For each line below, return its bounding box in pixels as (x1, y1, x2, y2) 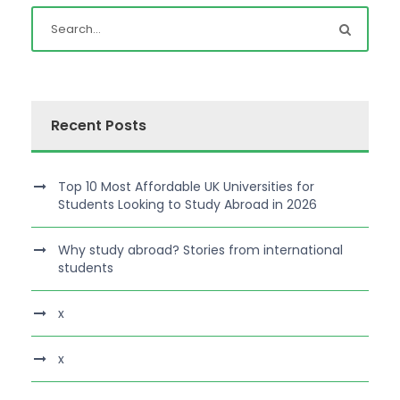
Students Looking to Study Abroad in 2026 (58, 196, 317, 213)
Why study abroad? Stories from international (58, 241, 343, 259)
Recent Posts (51, 115, 146, 136)
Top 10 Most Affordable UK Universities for (58, 178, 314, 196)
